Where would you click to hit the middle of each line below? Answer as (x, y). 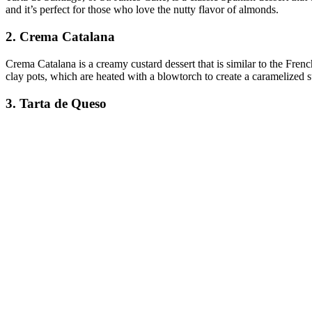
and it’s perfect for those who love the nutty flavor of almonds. (142, 10)
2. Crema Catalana (60, 37)
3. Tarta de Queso (56, 103)
